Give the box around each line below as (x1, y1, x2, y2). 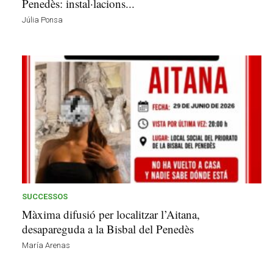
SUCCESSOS (22, 191, 68, 201)
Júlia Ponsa (22, 15, 63, 24)
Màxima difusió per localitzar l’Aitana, (22, 206, 200, 222)
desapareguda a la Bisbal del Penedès (22, 221, 194, 236)
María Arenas (22, 240, 70, 250)
